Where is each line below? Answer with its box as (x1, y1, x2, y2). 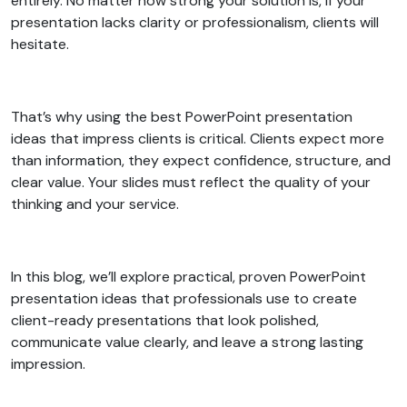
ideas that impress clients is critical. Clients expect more (11, 128, 384, 148)
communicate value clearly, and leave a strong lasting (11, 332, 363, 352)
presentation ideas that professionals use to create (11, 288, 357, 308)
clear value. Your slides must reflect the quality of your (11, 172, 371, 192)
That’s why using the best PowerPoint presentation (11, 106, 352, 126)
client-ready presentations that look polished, (11, 310, 319, 330)
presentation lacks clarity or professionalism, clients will (11, 12, 379, 32)
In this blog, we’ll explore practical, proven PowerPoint (11, 266, 366, 286)
